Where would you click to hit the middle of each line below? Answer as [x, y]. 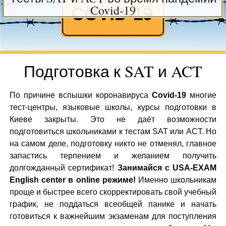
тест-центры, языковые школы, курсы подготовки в [113, 107]
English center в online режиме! [73, 180]
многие [201, 95]
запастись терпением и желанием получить [113, 155]
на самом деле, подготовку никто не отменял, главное [113, 143]
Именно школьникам [176, 180]
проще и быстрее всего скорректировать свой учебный [113, 192]
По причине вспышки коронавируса [81, 95]
